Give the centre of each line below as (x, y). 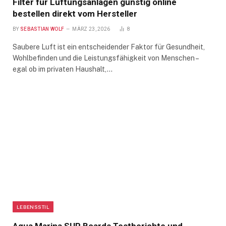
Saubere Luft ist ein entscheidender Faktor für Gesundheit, (109, 47)
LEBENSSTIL (33, 207)
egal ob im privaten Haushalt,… (63, 69)
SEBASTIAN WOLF (42, 29)
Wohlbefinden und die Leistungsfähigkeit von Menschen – (105, 58)
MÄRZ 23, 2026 (91, 29)
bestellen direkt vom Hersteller (75, 14)
